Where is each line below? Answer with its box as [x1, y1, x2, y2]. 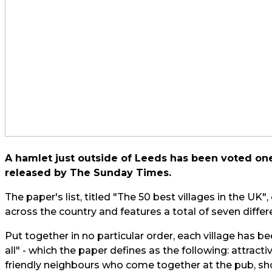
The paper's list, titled [5, 191, 113, 203]
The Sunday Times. [70, 167, 171, 178]
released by [5, 167, 70, 178]
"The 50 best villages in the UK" [113, 191, 267, 203]
